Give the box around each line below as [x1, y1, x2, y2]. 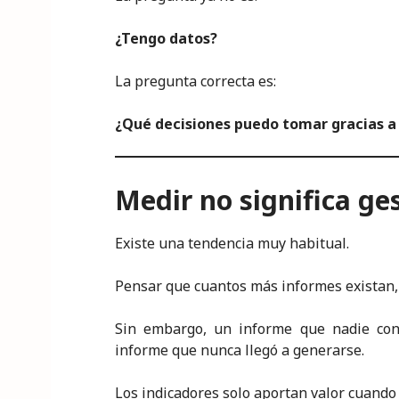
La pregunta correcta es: [115, 71, 276, 91]
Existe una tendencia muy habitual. [115, 233, 349, 253]
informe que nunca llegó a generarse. [115, 340, 364, 360]
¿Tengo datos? [115, 28, 217, 48]
